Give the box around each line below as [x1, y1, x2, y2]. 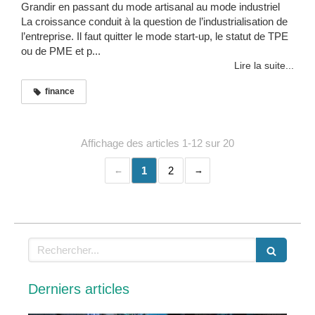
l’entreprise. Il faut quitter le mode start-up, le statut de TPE [21, 30, 288, 43]
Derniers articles [28, 281, 129, 297]
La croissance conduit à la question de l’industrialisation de [21, 15, 288, 28]
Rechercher [27, 238, 84, 251]
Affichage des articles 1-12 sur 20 [81, 137, 234, 150]
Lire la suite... [234, 60, 294, 72]
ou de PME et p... [21, 45, 101, 58]
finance [45, 86, 75, 97]
